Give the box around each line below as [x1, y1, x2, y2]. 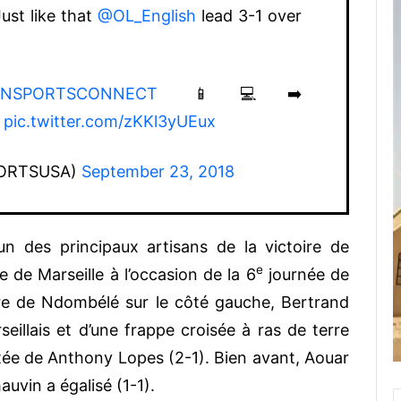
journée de [262, 264, 349, 284]
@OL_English [98, 5, 197, 25]
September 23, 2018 [81, 161, 235, 181]
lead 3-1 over [196, 5, 303, 25]
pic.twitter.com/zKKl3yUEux [4, 111, 216, 131]
